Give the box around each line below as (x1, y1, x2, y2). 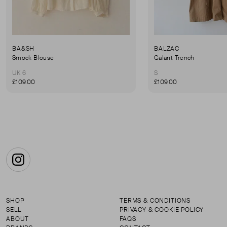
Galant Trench (154, 53, 195, 62)
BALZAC (154, 44, 180, 53)
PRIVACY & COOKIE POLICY (120, 206, 204, 214)
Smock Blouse (12, 53, 54, 62)
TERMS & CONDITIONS (120, 197, 191, 205)
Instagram (17, 159, 55, 170)
